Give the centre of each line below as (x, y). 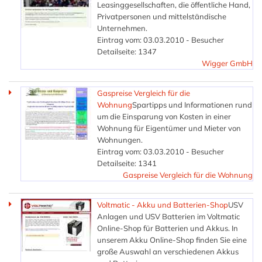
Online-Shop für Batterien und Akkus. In (168, 228)
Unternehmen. (122, 28)
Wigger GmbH (227, 63)
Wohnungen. (120, 139)
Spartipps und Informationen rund (192, 104)
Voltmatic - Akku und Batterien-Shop (163, 204)
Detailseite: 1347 (127, 51)
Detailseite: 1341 (127, 163)
